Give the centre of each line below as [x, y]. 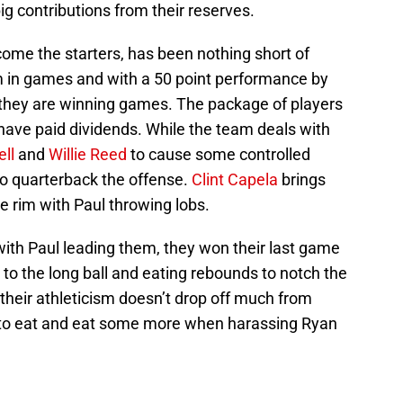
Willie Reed [88, 155]
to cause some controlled [219, 155]
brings [304, 180]
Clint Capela [237, 180]
